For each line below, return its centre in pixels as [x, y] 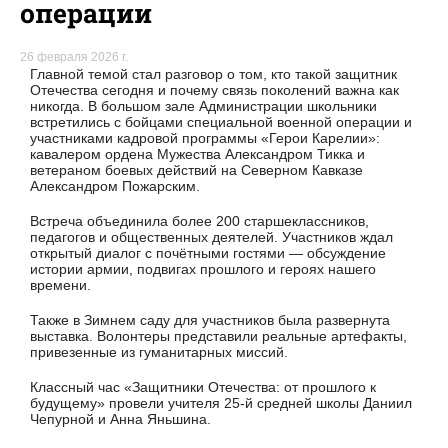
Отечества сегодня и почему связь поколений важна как [214, 90]
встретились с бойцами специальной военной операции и [221, 122]
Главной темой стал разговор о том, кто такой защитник [213, 74]
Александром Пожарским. [115, 186]
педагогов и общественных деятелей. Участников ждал [211, 237]
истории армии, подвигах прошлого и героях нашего [203, 269]
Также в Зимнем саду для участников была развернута [210, 319]
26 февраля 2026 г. [74, 57]
